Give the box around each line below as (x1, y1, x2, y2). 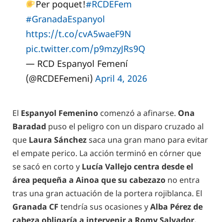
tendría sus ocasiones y (58, 201, 150, 213)
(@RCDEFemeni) (25, 72, 95, 84)
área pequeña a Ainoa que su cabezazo (12, 174, 166, 186)
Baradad (12, 121, 46, 132)
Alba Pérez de (150, 201, 203, 213)
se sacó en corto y (12, 161, 82, 172)
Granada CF (12, 201, 58, 213)
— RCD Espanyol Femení (25, 57, 128, 69)
